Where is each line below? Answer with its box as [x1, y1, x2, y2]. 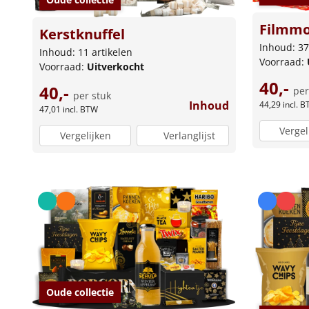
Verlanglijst [163, 129, 216, 143]
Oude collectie [46, 285, 114, 299]
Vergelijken [59, 129, 111, 143]
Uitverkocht [87, 59, 144, 73]
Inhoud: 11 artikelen [39, 45, 132, 59]
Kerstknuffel [39, 24, 125, 43]
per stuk [73, 88, 111, 102]
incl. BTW [63, 103, 98, 115]
